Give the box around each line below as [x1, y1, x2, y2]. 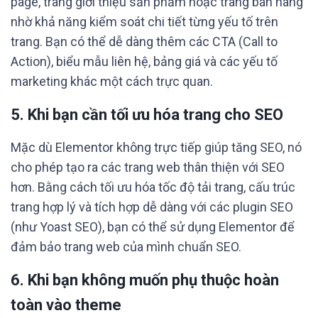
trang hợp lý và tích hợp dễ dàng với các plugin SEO [11, 199, 293, 214]
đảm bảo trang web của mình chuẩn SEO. [11, 239, 241, 254]
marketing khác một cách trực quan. [11, 74, 213, 89]
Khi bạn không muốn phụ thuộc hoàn [28, 271, 279, 289]
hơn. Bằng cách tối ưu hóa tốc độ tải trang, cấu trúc [11, 180, 295, 194]
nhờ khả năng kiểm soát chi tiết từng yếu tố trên [11, 14, 278, 29]
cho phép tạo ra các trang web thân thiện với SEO [11, 160, 285, 175]
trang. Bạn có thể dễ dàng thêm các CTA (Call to [11, 34, 278, 49]
